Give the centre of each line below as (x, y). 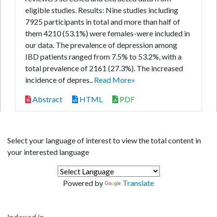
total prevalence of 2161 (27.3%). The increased (104, 68)
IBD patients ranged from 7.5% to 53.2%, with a (103, 56)
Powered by (84, 183)
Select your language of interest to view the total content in (104, 140)
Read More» (115, 80)
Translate (138, 183)
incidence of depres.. (60, 80)
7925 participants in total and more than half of (103, 22)
